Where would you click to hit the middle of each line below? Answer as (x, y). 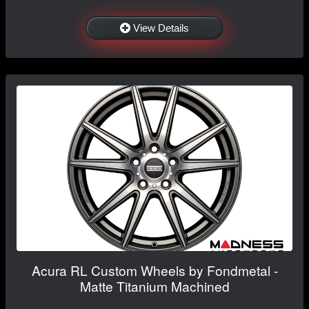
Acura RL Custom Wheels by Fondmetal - (154, 270)
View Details (161, 28)
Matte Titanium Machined (154, 286)
